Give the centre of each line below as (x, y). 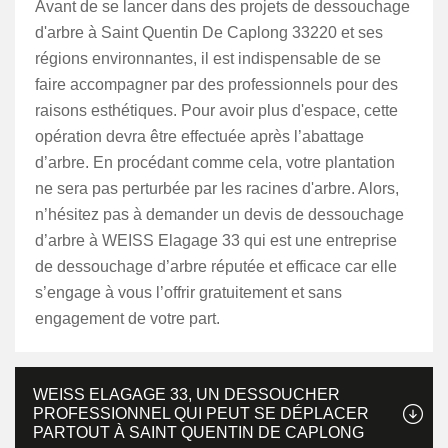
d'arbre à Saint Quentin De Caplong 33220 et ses (209, 32)
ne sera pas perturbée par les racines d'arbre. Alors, (217, 188)
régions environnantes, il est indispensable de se (208, 58)
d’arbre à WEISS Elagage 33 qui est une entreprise (216, 240)
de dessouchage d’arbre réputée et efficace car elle (216, 266)
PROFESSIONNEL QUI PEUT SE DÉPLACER (201, 413)
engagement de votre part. (127, 318)
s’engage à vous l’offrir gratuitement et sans (188, 292)
